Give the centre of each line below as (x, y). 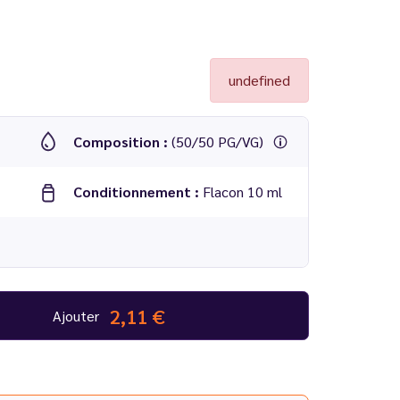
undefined (259, 80)
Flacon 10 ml (242, 192)
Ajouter (75, 315)
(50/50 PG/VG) (219, 142)
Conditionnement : (137, 192)
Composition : (122, 142)
